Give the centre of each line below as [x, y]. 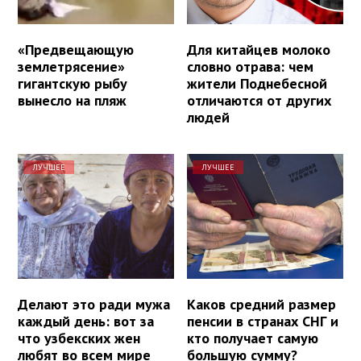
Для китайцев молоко [259, 49]
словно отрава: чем [251, 66]
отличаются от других [259, 100]
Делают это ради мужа [94, 304]
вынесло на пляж [72, 100]
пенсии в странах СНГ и [263, 321]
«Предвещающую [76, 49]
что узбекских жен [79, 338]
